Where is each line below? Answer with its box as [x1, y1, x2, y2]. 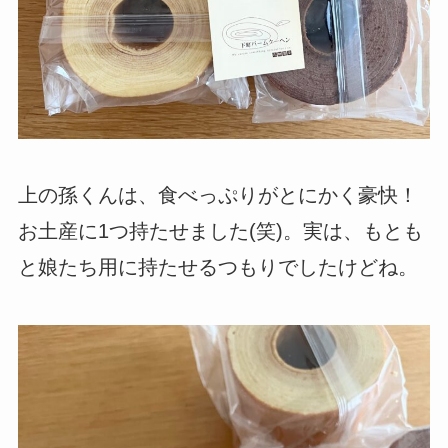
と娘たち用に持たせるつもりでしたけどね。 [17, 255, 418, 278]
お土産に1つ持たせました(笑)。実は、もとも [17, 219, 423, 242]
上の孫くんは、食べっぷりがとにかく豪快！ [17, 183, 418, 206]
